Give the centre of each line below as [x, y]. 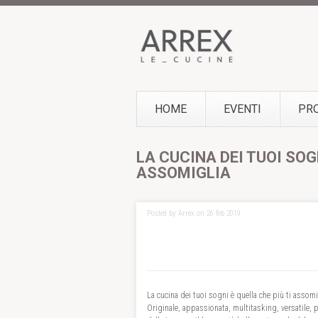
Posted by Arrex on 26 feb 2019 [194, 213]
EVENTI [242, 109]
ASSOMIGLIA [183, 173]
